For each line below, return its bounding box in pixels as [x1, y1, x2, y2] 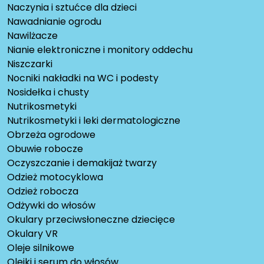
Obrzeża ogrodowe [7, 127, 95, 141]
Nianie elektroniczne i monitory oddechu [7, 42, 193, 57]
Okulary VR [7, 226, 58, 240]
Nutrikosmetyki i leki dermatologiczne [7, 113, 180, 127]
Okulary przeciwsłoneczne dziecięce [7, 212, 175, 226]
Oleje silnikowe [7, 240, 74, 255]
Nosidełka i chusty [7, 85, 89, 99]
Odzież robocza [7, 184, 78, 198]
